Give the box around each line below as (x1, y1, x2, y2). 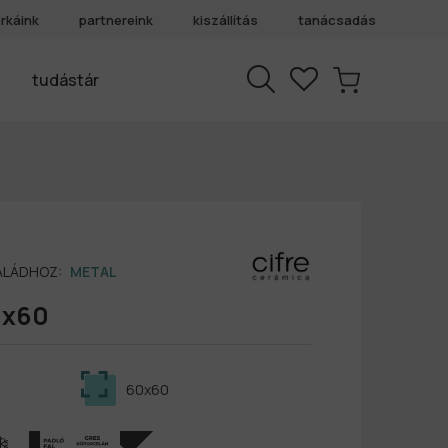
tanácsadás (298, 11, 376, 29)
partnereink (79, 11, 153, 29)
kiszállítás (193, 11, 258, 29)
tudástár (32, 69, 100, 92)
